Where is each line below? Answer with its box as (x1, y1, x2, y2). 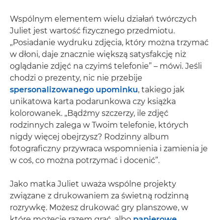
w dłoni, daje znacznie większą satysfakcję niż (10, 50, 186, 59)
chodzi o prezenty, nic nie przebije (10, 73, 142, 83)
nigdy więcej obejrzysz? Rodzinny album (10, 132, 169, 142)
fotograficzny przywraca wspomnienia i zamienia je (10, 144, 208, 154)
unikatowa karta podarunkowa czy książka (10, 97, 176, 107)
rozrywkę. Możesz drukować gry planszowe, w (10, 203, 188, 213)
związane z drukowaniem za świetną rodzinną (10, 191, 189, 201)
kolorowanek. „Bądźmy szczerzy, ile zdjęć (10, 109, 168, 118)
